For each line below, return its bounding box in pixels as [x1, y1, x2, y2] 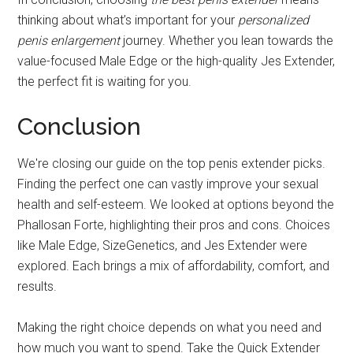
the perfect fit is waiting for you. [17, 73, 192, 89]
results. [17, 278, 58, 294]
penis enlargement [17, 32, 121, 48]
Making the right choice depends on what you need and [17, 319, 322, 335]
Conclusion [17, 112, 142, 140]
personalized [238, 12, 310, 28]
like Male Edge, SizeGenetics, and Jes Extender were [17, 237, 308, 253]
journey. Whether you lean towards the [120, 32, 334, 48]
